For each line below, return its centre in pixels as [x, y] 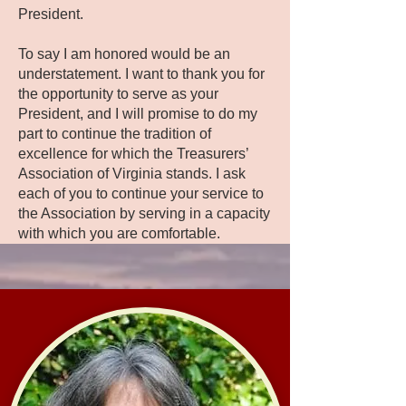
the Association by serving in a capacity [144, 213]
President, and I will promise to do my [138, 114]
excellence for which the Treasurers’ [133, 154]
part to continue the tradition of [115, 134]
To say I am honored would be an [124, 54]
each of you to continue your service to [141, 193]
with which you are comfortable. [119, 233]
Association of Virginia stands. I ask [132, 174]
